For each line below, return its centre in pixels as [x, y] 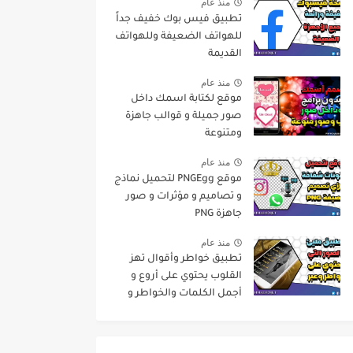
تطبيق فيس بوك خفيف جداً [179, 19]
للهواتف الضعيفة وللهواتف [178, 37]
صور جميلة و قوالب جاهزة [184, 117]
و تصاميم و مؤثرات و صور [184, 197]
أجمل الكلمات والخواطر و [185, 294]
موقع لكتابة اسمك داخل [186, 100]
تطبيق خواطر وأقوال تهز [186, 260]
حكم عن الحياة [210, 312]
